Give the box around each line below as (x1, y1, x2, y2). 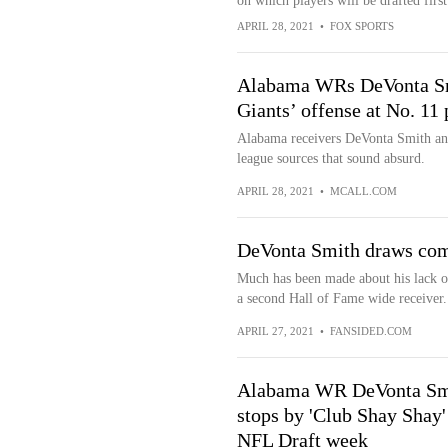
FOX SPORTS (329, 20, 394, 33)
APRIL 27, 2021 (236, 325, 314, 338)
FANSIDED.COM (329, 325, 412, 338)
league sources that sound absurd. (236, 151, 425, 167)
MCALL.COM (329, 185, 397, 198)
